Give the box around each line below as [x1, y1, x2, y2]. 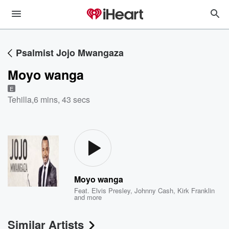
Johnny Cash [134, 186, 174, 195]
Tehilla [8, 94, 32, 105]
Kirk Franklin [177, 186, 215, 195]
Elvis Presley [91, 186, 131, 195]
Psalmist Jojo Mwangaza [16, 46, 124, 59]
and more [74, 192, 102, 202]
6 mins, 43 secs [34, 94, 90, 105]
